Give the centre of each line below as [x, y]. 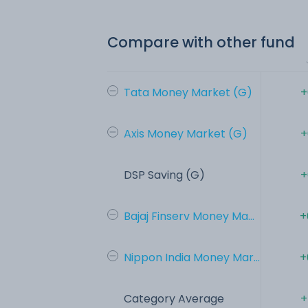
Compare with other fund [201, 42]
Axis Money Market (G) [186, 133]
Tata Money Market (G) [188, 92]
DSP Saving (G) [164, 175]
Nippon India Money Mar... [192, 257]
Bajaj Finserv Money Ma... [189, 216]
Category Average [174, 298]
